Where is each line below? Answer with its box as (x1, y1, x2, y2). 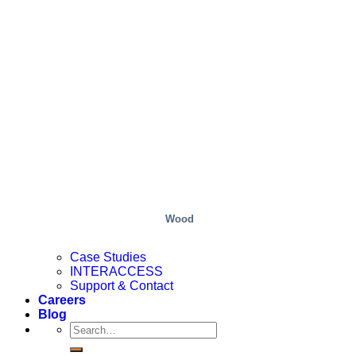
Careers (38, 293, 86, 308)
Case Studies (70, 250, 146, 265)
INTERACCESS (70, 265, 163, 279)
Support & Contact (70, 279, 173, 293)
